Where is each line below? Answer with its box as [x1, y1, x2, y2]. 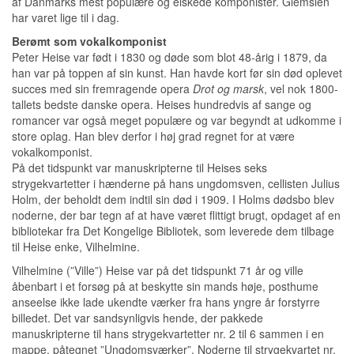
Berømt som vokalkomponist [12, 33, 167, 49]
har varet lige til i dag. [12, 9, 119, 25]
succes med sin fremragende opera [12, 81, 193, 96]
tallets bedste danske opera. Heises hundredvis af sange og [12, 96, 311, 112]
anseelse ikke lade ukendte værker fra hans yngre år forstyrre [12, 294, 320, 310]
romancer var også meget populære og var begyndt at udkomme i [12, 112, 341, 128]
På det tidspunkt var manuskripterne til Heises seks [12, 160, 267, 175]
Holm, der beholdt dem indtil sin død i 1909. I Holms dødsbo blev [12, 191, 334, 207]
